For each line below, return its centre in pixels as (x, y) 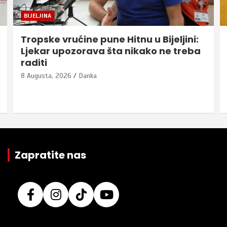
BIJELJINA (37, 16)
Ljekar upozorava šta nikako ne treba (111, 51)
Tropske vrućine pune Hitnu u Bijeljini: (110, 40)
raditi (34, 63)
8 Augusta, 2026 (46, 76)
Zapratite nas (50, 155)
